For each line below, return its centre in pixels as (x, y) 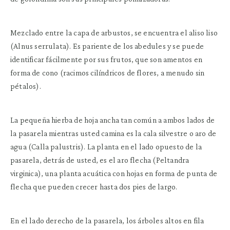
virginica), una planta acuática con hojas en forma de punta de (114, 173)
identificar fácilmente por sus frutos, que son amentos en (106, 59)
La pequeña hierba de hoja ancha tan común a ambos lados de (113, 120)
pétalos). (26, 86)
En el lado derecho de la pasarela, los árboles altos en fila (107, 220)
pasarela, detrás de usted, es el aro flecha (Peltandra (100, 160)
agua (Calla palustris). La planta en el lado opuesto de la (106, 146)
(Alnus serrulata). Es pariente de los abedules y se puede (107, 46)
